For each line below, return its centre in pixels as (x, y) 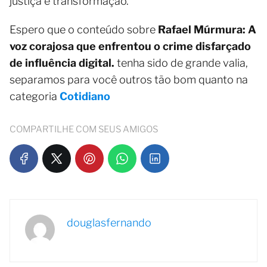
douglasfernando (109, 222)
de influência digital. (62, 63)
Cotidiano (85, 96)
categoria (35, 96)
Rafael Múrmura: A (207, 29)
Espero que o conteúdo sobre (84, 29)
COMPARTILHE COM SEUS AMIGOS (84, 129)
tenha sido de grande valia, (181, 63)
